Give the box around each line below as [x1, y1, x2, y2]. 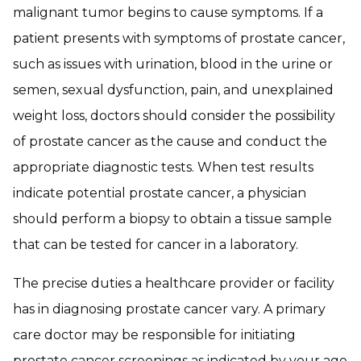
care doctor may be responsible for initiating [13, 327, 296, 342]
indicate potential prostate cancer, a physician [13, 185, 306, 201]
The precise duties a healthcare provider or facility [13, 276, 334, 291]
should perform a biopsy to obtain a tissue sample [13, 211, 332, 226]
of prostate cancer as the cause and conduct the [13, 134, 327, 149]
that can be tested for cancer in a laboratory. [13, 237, 298, 252]
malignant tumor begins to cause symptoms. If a [13, 5, 323, 20]
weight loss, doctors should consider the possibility [13, 108, 335, 123]
